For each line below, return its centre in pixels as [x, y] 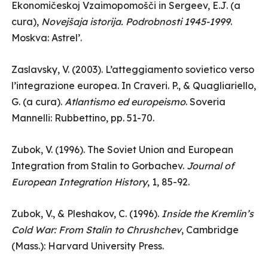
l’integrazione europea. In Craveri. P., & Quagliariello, [134, 86]
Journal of [210, 166]
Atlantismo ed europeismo [125, 102]
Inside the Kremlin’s [208, 214]
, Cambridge [210, 230]
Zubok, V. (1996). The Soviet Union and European [122, 150]
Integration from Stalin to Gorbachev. [99, 166]
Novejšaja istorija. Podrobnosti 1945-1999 [136, 22]
